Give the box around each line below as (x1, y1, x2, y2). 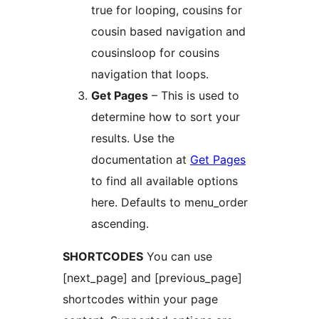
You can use (143, 249, 212, 264)
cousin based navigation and (91, 24, 246, 39)
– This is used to (148, 88, 239, 103)
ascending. (91, 216, 149, 231)
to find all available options (91, 174, 238, 189)
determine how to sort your (91, 110, 240, 125)
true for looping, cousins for (91, 3, 242, 18)
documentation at (91, 152, 190, 167)
